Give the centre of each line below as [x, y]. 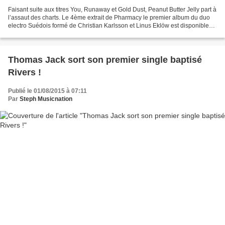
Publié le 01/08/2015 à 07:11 [47, 91]
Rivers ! [25, 73]
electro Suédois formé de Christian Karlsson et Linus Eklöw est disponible [108, 26]
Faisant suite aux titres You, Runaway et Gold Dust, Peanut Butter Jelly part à [112, 10]
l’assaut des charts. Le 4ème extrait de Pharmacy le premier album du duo [109, 18]
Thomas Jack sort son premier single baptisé [105, 60]
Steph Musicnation [46, 99]
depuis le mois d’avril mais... [46, 34]
